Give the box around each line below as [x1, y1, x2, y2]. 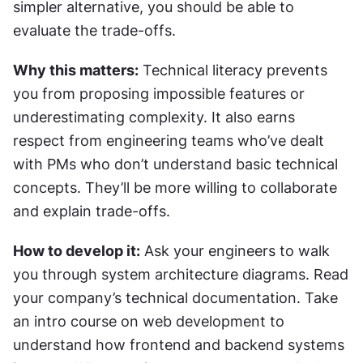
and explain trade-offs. [13, 202, 170, 220]
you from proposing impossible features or [13, 84, 305, 102]
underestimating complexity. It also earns [13, 108, 295, 126]
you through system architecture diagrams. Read [13, 265, 348, 283]
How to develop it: [13, 241, 140, 259]
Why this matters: [13, 61, 139, 79]
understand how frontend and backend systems [13, 335, 344, 353]
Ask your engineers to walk [140, 241, 330, 259]
